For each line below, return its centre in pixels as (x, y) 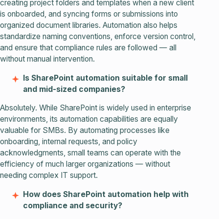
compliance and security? (73, 206)
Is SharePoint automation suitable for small (106, 78)
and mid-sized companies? (74, 89)
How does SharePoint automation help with (106, 195)
